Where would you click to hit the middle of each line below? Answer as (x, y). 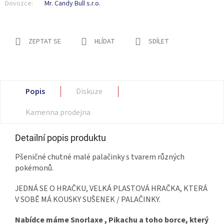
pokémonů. (35, 168)
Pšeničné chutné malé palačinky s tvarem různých (100, 157)
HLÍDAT (105, 42)
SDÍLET (159, 42)
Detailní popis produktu (60, 138)
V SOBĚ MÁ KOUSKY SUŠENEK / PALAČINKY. (88, 200)
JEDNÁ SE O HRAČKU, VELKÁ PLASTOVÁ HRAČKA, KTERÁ (111, 189)
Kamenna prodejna (58, 113)
